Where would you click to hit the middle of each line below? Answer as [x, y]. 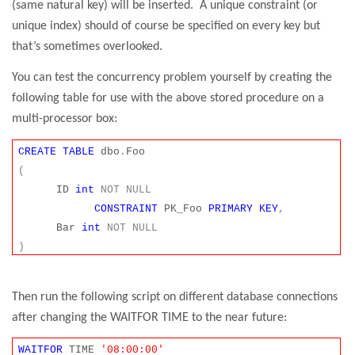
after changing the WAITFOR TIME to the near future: [149, 317]
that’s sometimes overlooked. [87, 46]
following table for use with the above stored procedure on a [168, 99]
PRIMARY [231, 208]
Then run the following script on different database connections [175, 297]
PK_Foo [183, 208]
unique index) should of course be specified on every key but [166, 26]
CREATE [38, 151]
